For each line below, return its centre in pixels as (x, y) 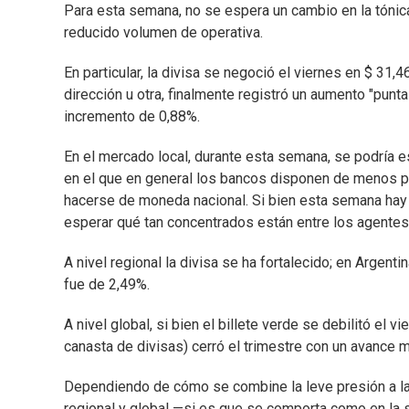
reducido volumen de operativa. (163, 33)
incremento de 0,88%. (132, 117)
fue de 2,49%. (107, 285)
